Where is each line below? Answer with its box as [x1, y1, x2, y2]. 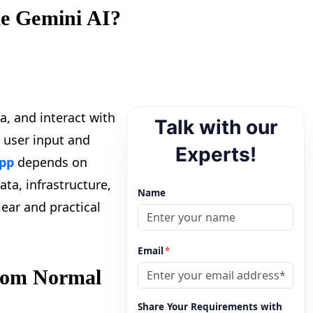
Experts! [175, 143, 256, 167]
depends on [14, 154, 87, 171]
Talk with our [154, 115, 277, 140]
